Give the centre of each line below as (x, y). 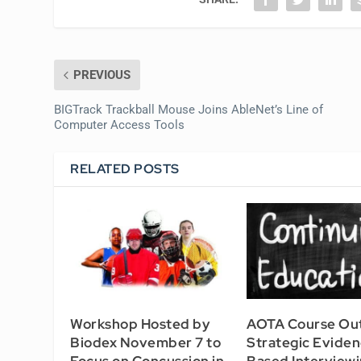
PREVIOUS (102, 75)
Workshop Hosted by (140, 324)
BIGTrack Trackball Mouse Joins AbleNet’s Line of (189, 109)
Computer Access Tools (120, 124)
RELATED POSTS (125, 168)
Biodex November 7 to (146, 343)
